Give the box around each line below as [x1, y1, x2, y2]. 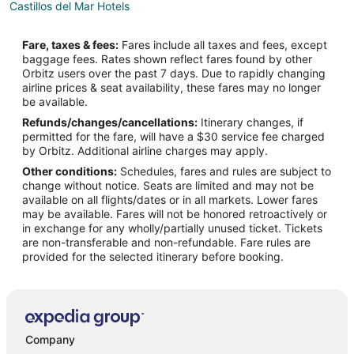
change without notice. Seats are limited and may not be [22, 179, 314, 193]
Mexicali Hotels [9, 70, 87, 85]
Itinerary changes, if [198, 115, 303, 130]
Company [25, 332, 75, 346]
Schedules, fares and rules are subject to [117, 164, 331, 179]
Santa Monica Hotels [9, 94, 115, 108]
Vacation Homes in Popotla [9, 47, 147, 61]
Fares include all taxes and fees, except [119, 38, 327, 52]
